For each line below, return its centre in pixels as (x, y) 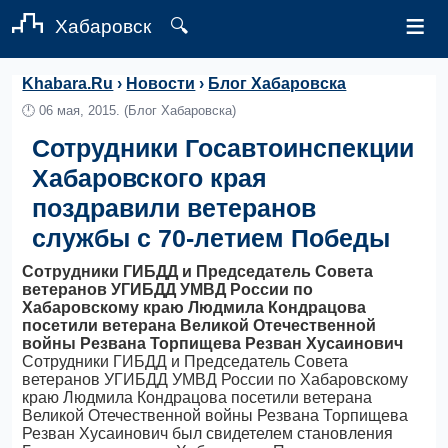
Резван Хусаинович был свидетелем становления (208, 433)
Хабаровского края (150, 178)
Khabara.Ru (68, 83)
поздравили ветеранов (174, 208)
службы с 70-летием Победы (211, 238)
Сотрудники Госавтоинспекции (223, 148)
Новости (161, 83)
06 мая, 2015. (80, 110)
